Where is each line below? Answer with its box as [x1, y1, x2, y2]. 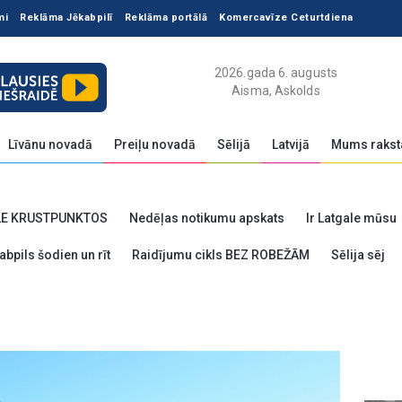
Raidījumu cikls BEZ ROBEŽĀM [132, 248, 310, 262]
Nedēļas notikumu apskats [129, 211, 284, 225]
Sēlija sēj [331, 248, 385, 262]
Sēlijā [217, 137, 250, 152]
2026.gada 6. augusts [214, 66, 337, 80]
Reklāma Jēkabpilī [20, 12, 113, 23]
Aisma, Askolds [232, 83, 320, 98]
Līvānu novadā [8, 137, 92, 152]
